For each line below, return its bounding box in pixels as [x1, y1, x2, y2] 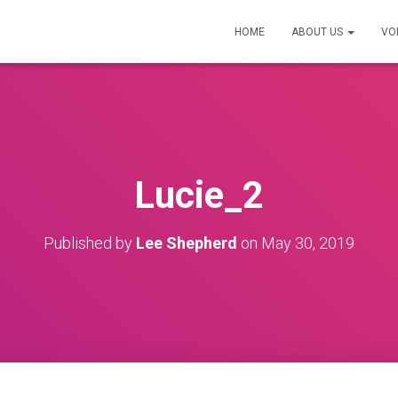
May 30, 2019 [261, 234, 354, 252]
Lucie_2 [134, 173, 264, 217]
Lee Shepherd [136, 234, 237, 252]
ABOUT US [291, 26, 346, 38]
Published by [44, 234, 136, 252]
